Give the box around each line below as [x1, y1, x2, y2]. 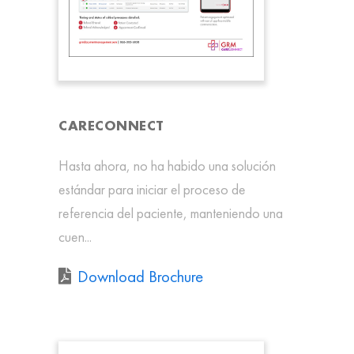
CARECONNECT [58, 116, 164, 135]
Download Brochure [77, 265, 203, 288]
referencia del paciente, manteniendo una [58, 204, 283, 223]
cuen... [58, 228, 92, 247]
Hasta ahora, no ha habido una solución [58, 156, 276, 175]
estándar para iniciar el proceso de [58, 180, 246, 199]
